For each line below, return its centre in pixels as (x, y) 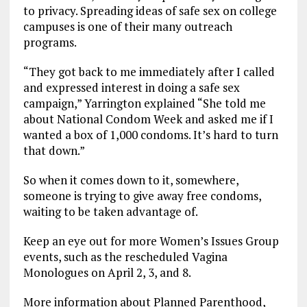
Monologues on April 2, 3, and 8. (107, 273)
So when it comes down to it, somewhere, (131, 180)
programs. (50, 42)
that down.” (54, 151)
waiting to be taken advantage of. (110, 212)
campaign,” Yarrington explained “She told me (144, 103)
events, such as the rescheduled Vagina (125, 257)
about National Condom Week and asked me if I (148, 119)
